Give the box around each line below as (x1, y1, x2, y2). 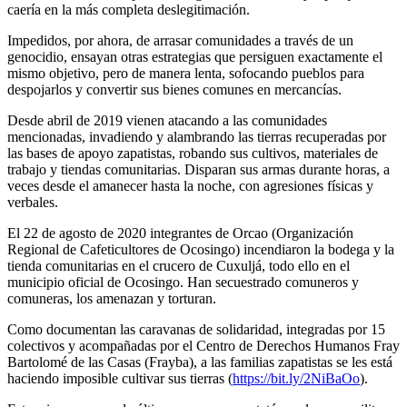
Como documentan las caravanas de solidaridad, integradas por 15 (7, 321, 385, 337)
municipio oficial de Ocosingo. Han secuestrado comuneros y (7, 273, 359, 290)
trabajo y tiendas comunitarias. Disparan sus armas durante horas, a (7, 161, 390, 177)
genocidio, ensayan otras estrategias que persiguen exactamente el (7, 48, 382, 65)
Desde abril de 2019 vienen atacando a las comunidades (7, 112, 327, 128)
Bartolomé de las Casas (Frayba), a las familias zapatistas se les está (7, 353, 392, 370)
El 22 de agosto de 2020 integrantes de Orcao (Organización (7, 224, 353, 241)
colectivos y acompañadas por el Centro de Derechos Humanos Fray (7, 337, 400, 353)
